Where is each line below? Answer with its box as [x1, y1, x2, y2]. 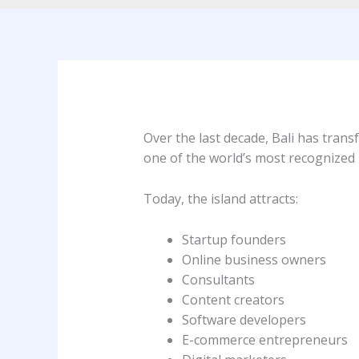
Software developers [181, 310, 306, 329]
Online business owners [181, 250, 326, 268]
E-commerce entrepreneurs [181, 330, 348, 349]
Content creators [181, 290, 284, 309]
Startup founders [181, 230, 286, 248]
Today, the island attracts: [143, 190, 298, 208]
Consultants [181, 270, 255, 288]
